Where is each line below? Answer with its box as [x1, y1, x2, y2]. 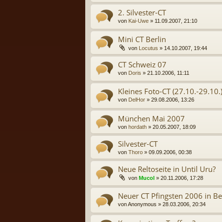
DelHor [128, 97, 145, 103]
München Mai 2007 [118, 113, 185, 123]
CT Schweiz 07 [118, 59, 166, 69]
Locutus [139, 45, 158, 51]
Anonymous [128, 201, 157, 208]
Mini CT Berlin [118, 34, 166, 44]
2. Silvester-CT [118, 7, 166, 17]
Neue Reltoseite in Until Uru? [118, 164, 216, 174]
